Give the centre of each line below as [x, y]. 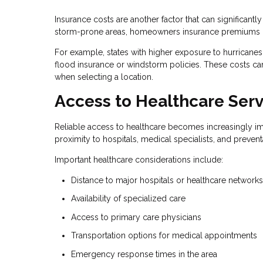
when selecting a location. [104, 77]
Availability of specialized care [128, 199]
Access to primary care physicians [136, 217]
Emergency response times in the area [144, 254]
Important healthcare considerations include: [139, 159]
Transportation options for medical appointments [164, 236]
